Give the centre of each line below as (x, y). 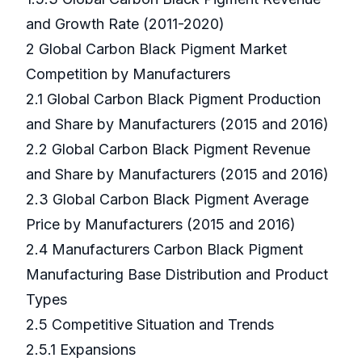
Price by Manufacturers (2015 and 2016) (163, 225)
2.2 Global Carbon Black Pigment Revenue (168, 149)
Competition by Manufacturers (130, 74)
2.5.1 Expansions (83, 350)
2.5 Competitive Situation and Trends (152, 325)
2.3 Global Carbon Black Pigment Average (167, 200)
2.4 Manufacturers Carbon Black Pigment (164, 250)
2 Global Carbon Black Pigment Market (156, 49)
